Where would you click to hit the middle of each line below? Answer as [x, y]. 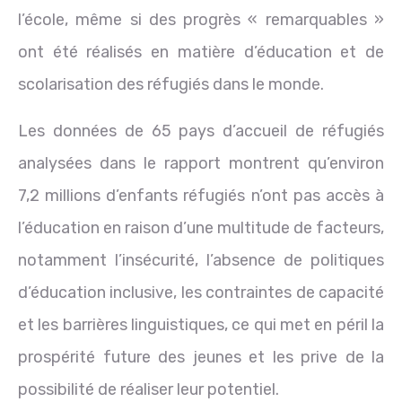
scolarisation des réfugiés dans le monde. [171, 84]
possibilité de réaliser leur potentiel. [149, 389]
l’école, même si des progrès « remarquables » [201, 19]
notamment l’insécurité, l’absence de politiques [201, 260]
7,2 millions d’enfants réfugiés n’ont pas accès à [201, 195]
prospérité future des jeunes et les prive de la [201, 357]
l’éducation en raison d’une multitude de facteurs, [201, 227]
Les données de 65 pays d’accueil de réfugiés [201, 131]
